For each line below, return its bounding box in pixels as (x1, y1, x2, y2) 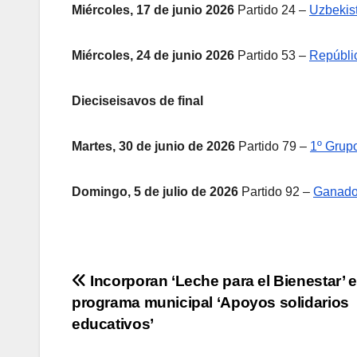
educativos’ (72, 315, 154, 332)
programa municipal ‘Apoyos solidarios (72, 293, 349, 311)
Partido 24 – (234, 2, 309, 17)
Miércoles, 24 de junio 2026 (72, 48, 234, 62)
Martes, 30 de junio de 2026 (72, 139, 235, 153)
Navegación (71, 270, 215, 302)
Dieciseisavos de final (72, 93, 203, 108)
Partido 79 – (235, 139, 310, 153)
